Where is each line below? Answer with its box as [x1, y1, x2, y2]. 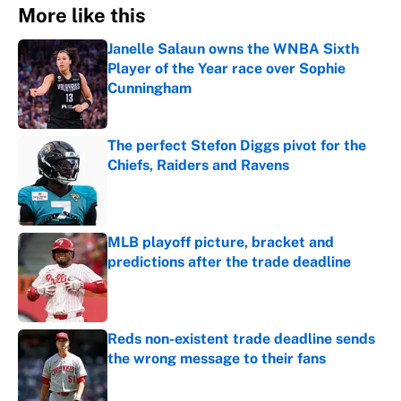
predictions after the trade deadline [107, 253, 351, 271]
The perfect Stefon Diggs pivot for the [107, 137, 366, 155]
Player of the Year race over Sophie [107, 60, 346, 78]
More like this [18, 4, 146, 28]
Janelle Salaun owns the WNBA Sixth [107, 40, 359, 58]
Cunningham [107, 80, 192, 98]
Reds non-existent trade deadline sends [107, 330, 375, 348]
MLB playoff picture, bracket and [107, 234, 334, 252]
